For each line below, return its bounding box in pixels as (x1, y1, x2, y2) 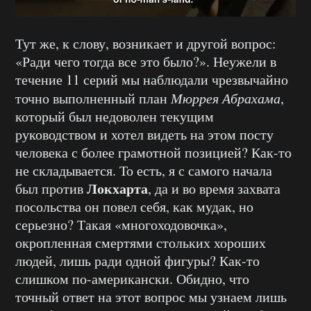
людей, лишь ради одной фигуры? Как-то (15, 251, 260, 271)
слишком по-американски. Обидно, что (15, 269, 249, 289)
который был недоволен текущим (15, 107, 214, 126)
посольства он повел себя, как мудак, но (15, 197, 253, 217)
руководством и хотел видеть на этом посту (15, 125, 274, 144)
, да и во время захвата (148, 179, 280, 199)
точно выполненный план (15, 89, 171, 108)
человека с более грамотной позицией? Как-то (15, 143, 292, 162)
